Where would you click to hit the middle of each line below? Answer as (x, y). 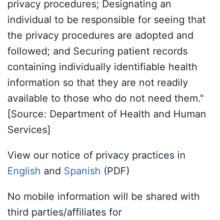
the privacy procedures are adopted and (100, 35)
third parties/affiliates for (65, 212)
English (24, 171)
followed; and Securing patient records (97, 51)
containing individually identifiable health (102, 67)
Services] (29, 130)
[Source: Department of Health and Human (107, 114)
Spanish (82, 171)
